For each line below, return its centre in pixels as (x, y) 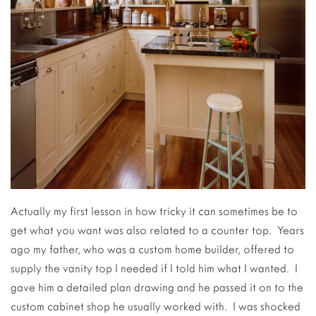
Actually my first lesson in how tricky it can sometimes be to (154, 211)
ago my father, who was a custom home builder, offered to (152, 249)
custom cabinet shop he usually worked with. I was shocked (156, 306)
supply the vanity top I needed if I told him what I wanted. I (154, 268)
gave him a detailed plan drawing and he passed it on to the (157, 287)
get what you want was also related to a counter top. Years (157, 230)
